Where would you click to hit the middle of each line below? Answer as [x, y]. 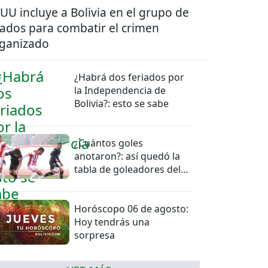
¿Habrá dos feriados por [130, 77]
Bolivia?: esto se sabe [122, 103]
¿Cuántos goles [109, 143]
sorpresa [95, 235]
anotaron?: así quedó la [127, 156]
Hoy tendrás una [112, 222]
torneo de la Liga [112, 182]
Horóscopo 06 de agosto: [132, 208]
